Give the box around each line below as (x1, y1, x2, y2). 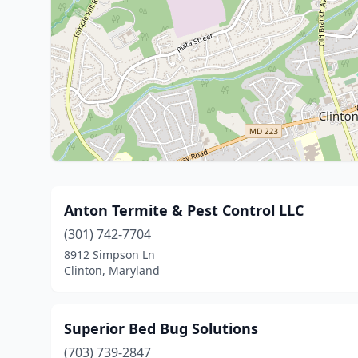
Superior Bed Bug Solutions (64, 319, 258, 338)
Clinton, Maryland (64, 263, 160, 278)
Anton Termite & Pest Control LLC (64, 201, 304, 220)
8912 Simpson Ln (64, 247, 155, 262)
